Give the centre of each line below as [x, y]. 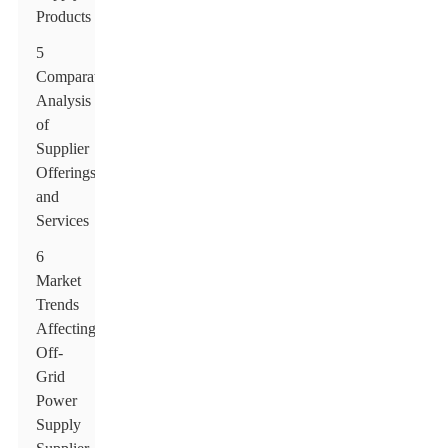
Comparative [77, 76]
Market [59, 280]
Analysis [64, 100]
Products [64, 16]
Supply [59, 424]
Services [63, 220]
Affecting [66, 328]
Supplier [63, 148]
